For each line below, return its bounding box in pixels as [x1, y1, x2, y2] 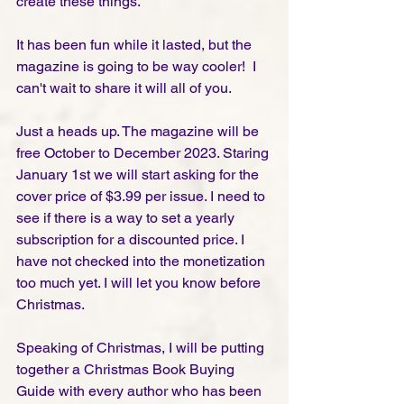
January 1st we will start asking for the [16, 166, 262, 184]
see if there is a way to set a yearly [16, 209, 238, 227]
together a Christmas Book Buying [16, 361, 238, 379]
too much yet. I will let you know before [16, 274, 264, 292]
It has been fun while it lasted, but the [16, 36, 255, 54]
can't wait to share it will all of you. [16, 79, 234, 97]
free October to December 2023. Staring [16, 144, 272, 162]
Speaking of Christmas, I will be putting [16, 339, 268, 357]
